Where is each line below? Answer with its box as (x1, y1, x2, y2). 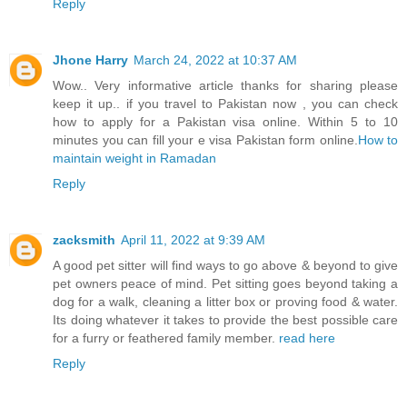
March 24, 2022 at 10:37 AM (134, 53, 297, 68)
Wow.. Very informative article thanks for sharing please (53, 78, 398, 94)
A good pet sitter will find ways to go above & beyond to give (53, 258, 398, 273)
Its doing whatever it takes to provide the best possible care (53, 313, 398, 328)
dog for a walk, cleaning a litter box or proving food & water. (53, 294, 398, 310)
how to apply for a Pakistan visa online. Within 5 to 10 (53, 114, 398, 130)
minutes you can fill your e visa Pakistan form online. (53, 133, 358, 148)
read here (279, 331, 335, 346)
